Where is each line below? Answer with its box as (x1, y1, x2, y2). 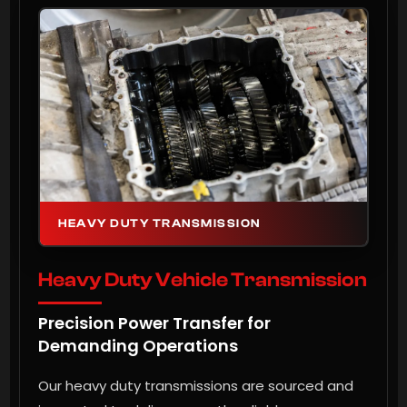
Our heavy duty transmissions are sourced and (38, 376, 353, 396)
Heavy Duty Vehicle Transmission (38, 268, 367, 293)
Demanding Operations (38, 334, 238, 358)
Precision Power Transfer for (38, 312, 271, 335)
